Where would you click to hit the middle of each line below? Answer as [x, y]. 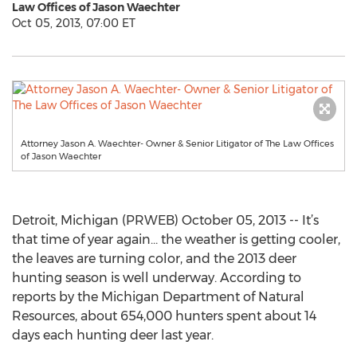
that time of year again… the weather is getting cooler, [176, 239]
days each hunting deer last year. [113, 335]
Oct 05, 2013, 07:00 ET [74, 23]
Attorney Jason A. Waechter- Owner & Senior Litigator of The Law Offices [177, 143]
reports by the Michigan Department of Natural [158, 297]
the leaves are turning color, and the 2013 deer [154, 259]
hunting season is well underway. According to [157, 278]
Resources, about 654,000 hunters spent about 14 [164, 316]
